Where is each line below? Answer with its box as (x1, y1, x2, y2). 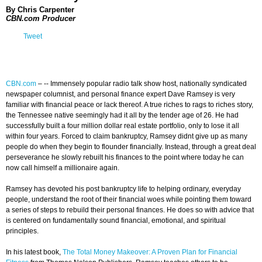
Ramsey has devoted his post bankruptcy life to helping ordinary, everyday (6, 185, 241, 194)
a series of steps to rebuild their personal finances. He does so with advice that (6, 206, 254, 215)
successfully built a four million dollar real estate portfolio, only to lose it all (6, 122, 239, 130)
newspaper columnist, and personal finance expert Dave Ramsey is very (6, 90, 235, 99)
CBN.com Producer (6, 13, 75, 23)
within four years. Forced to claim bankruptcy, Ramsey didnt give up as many (6, 132, 247, 141)
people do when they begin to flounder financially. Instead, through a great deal (6, 143, 256, 151)
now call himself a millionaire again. (6, 164, 119, 173)
